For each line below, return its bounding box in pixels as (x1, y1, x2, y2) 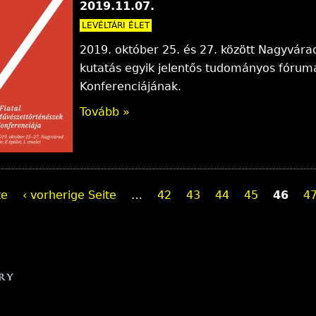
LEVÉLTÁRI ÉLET (81, 20, 150, 30)
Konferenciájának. (79, 79, 181, 93)
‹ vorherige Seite (22, 188, 116, 202)
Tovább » (79, 104, 130, 119)
